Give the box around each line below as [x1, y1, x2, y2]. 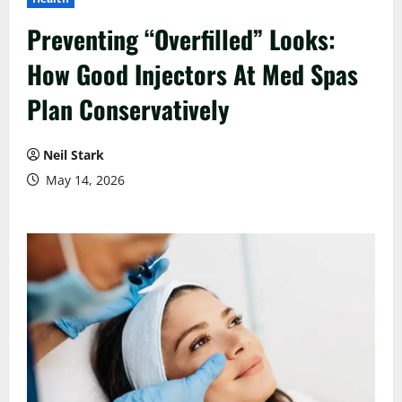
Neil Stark [43, 145, 104, 163]
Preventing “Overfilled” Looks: [27, 20, 336, 57]
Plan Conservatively [27, 90, 230, 127]
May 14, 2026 [42, 170, 125, 188]
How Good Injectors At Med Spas [27, 55, 358, 92]
